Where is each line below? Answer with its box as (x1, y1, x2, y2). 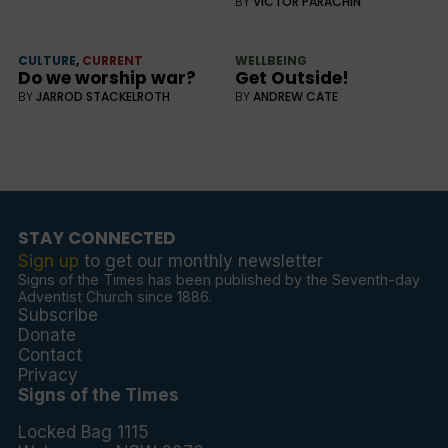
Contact (17, 344, 82, 365)
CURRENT (81, 51, 143, 69)
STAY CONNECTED (17, 225, 176, 250)
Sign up (17, 250, 79, 271)
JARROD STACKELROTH (35, 87, 170, 105)
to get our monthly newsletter (78, 250, 323, 271)
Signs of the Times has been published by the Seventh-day (17, 270, 420, 288)
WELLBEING (234, 51, 307, 69)
